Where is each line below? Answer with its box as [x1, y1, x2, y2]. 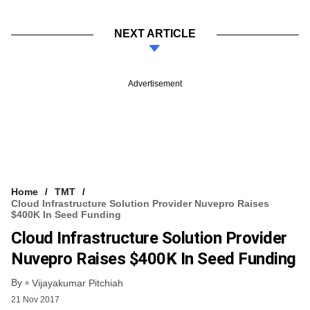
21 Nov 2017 [11, 295, 60, 305]
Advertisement [128, 78, 182, 89]
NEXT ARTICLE [114, 27, 196, 39]
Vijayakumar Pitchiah [32, 277, 123, 289]
